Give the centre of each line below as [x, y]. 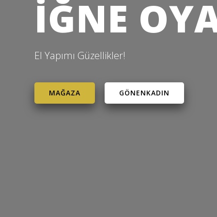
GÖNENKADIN [144, 93]
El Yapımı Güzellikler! [80, 55]
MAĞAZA [65, 93]
